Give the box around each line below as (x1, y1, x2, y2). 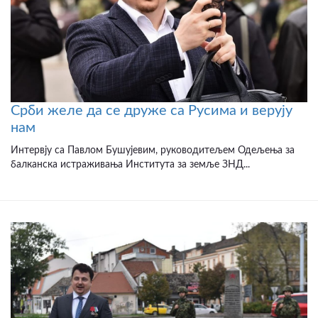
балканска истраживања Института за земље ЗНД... (11, 160, 250, 170)
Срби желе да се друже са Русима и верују (11, 104, 292, 119)
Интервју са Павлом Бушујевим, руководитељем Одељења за (11, 146, 295, 156)
